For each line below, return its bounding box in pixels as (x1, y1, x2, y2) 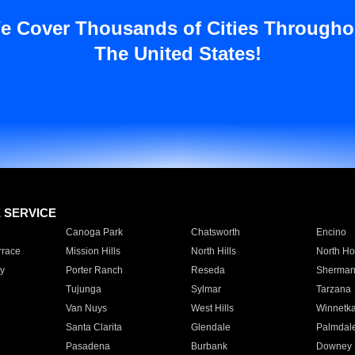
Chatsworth (190, 227, 240, 238)
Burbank (190, 341, 227, 352)
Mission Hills (65, 246, 120, 257)
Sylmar (190, 284, 221, 295)
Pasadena (65, 341, 110, 352)
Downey (315, 341, 352, 352)
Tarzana (315, 284, 351, 295)
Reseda (190, 265, 225, 276)
